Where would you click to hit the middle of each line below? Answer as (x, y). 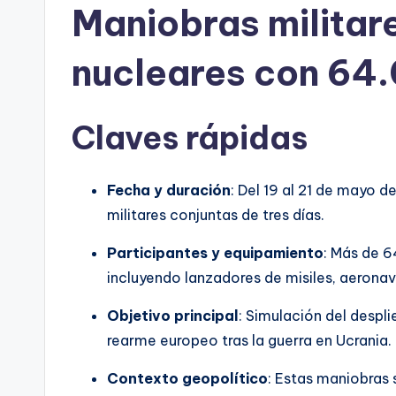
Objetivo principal (173, 315)
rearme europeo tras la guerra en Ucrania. (249, 340)
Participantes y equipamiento (215, 252)
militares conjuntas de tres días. (216, 214)
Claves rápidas (190, 137)
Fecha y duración (169, 190)
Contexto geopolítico (187, 378)
